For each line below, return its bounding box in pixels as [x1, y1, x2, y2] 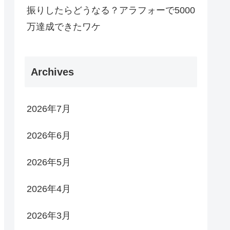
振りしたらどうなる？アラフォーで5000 [27, 5, 195, 15]
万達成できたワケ [27, 21, 101, 32]
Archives [31, 66, 74, 78]
